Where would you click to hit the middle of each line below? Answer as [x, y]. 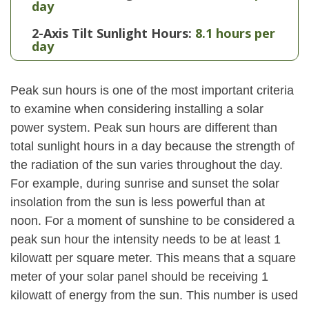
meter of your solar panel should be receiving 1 [139, 277]
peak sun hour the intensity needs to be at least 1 [146, 239]
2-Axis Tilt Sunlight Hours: [112, 33]
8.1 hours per [235, 33]
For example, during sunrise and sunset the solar [145, 183]
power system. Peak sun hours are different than [144, 128]
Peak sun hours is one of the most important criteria [152, 90]
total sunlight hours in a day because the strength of [152, 146]
